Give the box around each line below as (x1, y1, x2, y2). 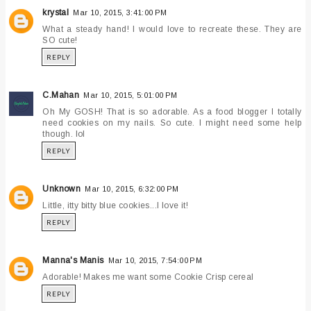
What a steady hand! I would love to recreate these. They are (42, 24, 302, 35)
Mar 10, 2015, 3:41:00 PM (73, 8, 167, 17)
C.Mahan (42, 90, 80, 101)
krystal (42, 8, 69, 18)
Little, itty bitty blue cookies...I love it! (42, 201, 189, 211)
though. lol (42, 129, 85, 140)
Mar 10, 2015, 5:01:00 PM (83, 91, 178, 100)
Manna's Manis (42, 255, 104, 266)
